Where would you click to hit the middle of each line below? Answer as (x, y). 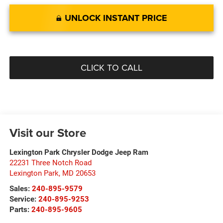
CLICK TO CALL (111, 68)
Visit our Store (48, 133)
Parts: (20, 210)
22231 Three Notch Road (50, 163)
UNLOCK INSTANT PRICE (116, 18)
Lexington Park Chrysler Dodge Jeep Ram (79, 153)
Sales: (20, 189)
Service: (24, 199)
